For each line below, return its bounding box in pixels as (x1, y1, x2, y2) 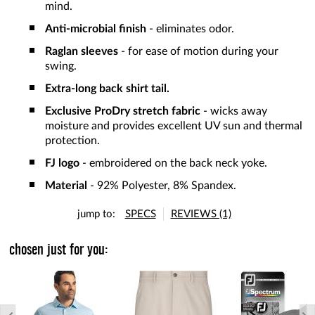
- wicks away (200, 105, 267, 117)
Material (45, 180, 87, 192)
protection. (45, 135, 100, 147)
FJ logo (45, 157, 79, 169)
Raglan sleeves (45, 46, 118, 58)
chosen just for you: (9, 243, 108, 258)
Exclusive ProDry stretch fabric (45, 105, 200, 117)
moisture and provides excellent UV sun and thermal (45, 120, 302, 132)
